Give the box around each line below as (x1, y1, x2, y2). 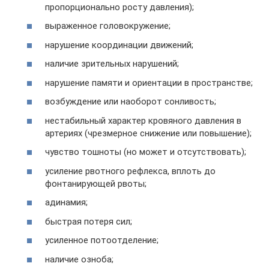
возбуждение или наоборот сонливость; (45, 96, 216, 107)
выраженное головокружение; (45, 20, 171, 31)
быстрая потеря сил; (45, 216, 132, 227)
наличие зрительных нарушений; (45, 58, 179, 69)
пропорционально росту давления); (45, 1, 194, 13)
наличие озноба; (45, 253, 113, 265)
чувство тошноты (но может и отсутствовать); (45, 147, 246, 157)
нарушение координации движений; (45, 39, 193, 50)
